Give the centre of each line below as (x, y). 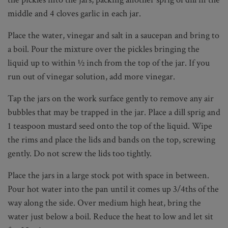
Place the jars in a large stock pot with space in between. (108, 175)
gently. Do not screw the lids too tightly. (80, 153)
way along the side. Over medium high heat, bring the (104, 203)
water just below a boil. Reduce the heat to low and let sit (110, 216)
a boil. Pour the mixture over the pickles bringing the (104, 49)
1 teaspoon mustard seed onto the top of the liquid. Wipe (110, 126)
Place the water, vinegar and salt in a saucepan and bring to (113, 35)
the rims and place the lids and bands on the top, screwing (111, 139)
